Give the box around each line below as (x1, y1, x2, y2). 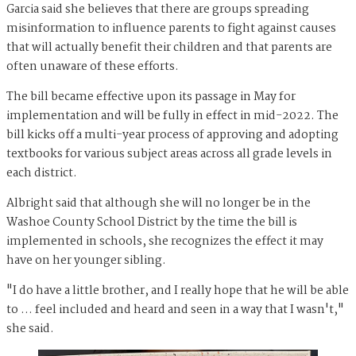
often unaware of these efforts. (6, 56, 179, 76)
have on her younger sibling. (6, 250, 166, 270)
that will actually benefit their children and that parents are (6, 37, 332, 57)
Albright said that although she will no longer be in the (6, 193, 311, 213)
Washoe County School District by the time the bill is (6, 212, 297, 232)
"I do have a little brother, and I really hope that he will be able (6, 281, 349, 300)
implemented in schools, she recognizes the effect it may (6, 231, 323, 251)
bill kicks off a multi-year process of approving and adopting (6, 125, 339, 145)
